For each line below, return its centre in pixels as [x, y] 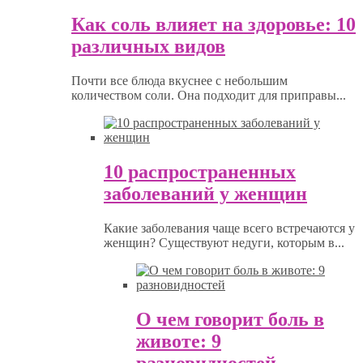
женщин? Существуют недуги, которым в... [224, 243]
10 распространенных [200, 172]
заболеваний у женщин [205, 194]
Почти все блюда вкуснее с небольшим [179, 81]
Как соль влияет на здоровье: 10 [214, 25]
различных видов [148, 47]
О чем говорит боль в [230, 320]
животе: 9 [179, 342]
